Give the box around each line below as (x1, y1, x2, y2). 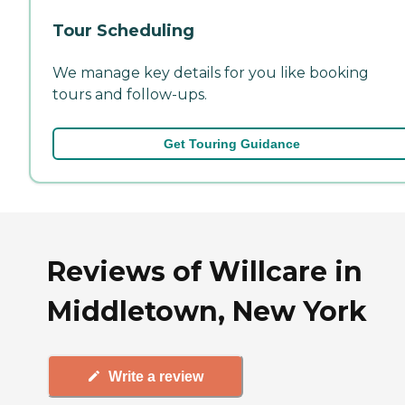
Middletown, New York (47, 295, 367, 329)
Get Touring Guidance (163, 136, 300, 151)
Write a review (108, 368, 203, 384)
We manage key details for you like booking (52, 63, 369, 81)
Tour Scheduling (52, 20, 194, 41)
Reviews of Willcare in (47, 255, 363, 289)
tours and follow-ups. (52, 85, 207, 103)
